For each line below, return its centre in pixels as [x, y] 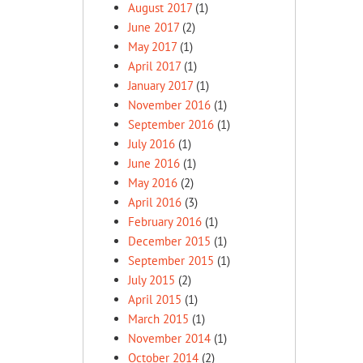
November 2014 [169, 338]
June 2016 [154, 163]
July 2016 [152, 144]
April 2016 [155, 202]
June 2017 [154, 27]
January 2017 [160, 85]
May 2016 [153, 183]
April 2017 [154, 66]
